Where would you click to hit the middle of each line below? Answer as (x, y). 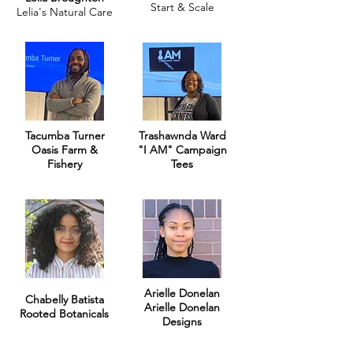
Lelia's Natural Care (64, 12)
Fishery (65, 164)
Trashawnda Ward (182, 136)
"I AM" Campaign (182, 150)
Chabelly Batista (64, 299)
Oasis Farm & (65, 150)
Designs (182, 321)
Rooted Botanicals (64, 314)
